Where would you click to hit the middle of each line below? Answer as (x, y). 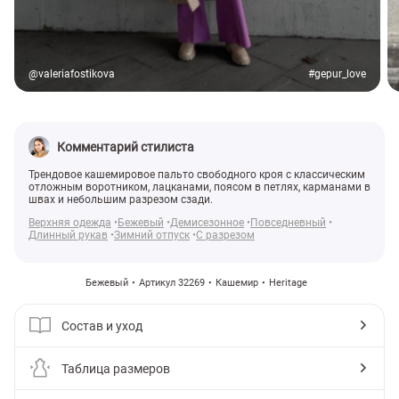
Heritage (288, 283)
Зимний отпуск (152, 236)
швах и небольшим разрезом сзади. (121, 200)
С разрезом (225, 236)
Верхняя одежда (70, 223)
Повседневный (288, 223)
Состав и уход (102, 326)
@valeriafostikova (72, 74)
